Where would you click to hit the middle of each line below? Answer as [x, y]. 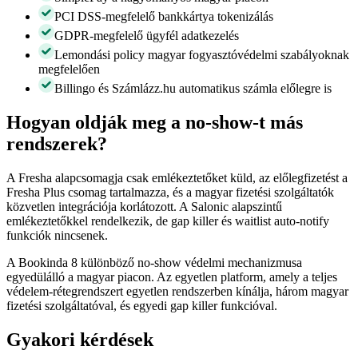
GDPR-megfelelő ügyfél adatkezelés [147, 36]
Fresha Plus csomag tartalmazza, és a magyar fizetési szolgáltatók [170, 193]
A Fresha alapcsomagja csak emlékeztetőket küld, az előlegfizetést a [177, 178]
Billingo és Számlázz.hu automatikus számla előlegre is [193, 89]
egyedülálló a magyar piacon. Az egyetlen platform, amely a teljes [172, 277]
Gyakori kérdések [80, 340]
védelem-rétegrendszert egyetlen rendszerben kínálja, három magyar [177, 292]
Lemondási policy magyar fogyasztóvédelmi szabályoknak [202, 55]
